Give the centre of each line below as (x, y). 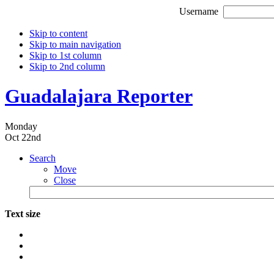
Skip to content (58, 33)
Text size (23, 213)
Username (198, 11)
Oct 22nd (23, 137)
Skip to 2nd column (67, 66)
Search (43, 158)
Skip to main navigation (75, 44)
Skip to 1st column (65, 55)
